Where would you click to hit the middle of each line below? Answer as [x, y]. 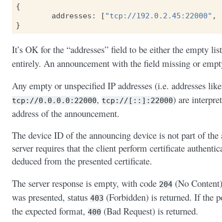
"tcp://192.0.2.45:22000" [159, 16]
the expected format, [50, 211]
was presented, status [51, 197]
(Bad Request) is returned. [150, 211]
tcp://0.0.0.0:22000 [54, 100]
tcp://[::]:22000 [137, 100]
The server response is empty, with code [85, 183]
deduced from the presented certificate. [82, 161]
